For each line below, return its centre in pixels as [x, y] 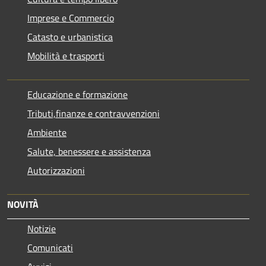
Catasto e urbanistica [70, 37]
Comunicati [50, 247]
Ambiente [47, 132]
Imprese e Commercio [71, 18]
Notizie [42, 228]
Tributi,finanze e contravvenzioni [94, 113]
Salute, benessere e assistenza [89, 151]
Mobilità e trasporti [66, 56]
